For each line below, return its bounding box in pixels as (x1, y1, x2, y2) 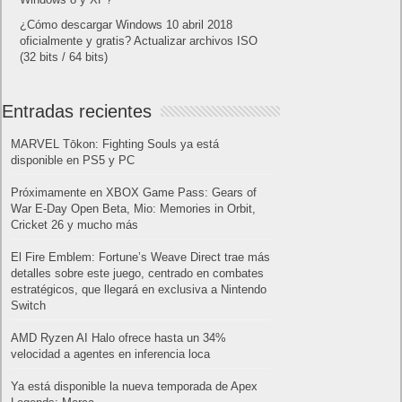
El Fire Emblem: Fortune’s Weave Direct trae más (11, 249, 271, 264)
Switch (11, 298, 47, 312)
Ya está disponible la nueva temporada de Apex (11, 379, 258, 393)
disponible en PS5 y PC (11, 153, 135, 167)
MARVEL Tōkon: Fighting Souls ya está (11, 136, 220, 151)
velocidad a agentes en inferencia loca (11, 346, 211, 361)
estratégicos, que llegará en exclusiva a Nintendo (11, 282, 267, 296)
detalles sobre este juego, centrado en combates (11, 266, 265, 280)
